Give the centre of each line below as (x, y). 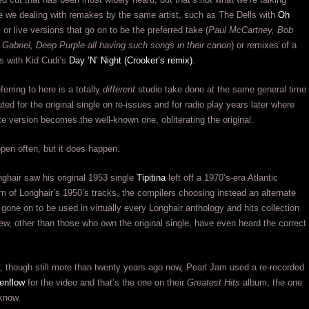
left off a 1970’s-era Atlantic (222, 178)
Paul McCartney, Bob (251, 30)
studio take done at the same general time (221, 89)
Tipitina (151, 178)
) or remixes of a (264, 45)
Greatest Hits (213, 282)
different (119, 89)
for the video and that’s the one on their (106, 282)
